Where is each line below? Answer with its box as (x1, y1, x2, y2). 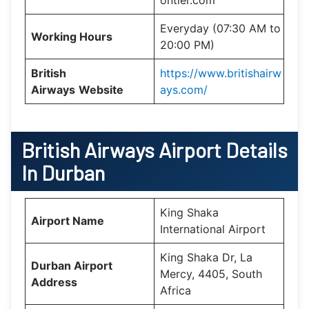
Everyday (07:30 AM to (160, 21, 281, 35)
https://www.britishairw (160, 66, 281, 80)
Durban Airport (31, 258, 112, 272)
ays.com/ (160, 82, 208, 97)
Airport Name (31, 213, 104, 228)
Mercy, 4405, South (160, 266, 262, 281)
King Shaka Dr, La (160, 250, 252, 264)
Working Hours (31, 29, 112, 43)
